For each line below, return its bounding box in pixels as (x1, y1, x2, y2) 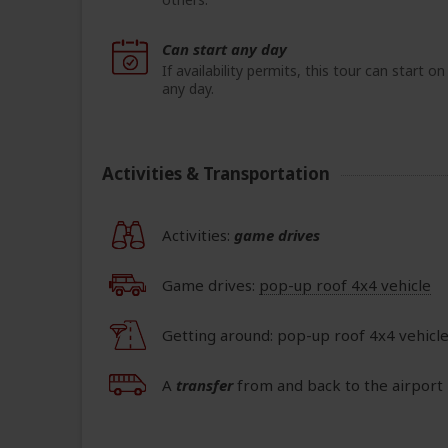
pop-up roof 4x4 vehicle (259, 275, 431, 296)
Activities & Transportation (102, 162, 330, 186)
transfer (176, 375, 233, 396)
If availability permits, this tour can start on (162, 61, 445, 81)
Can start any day (162, 39, 287, 60)
